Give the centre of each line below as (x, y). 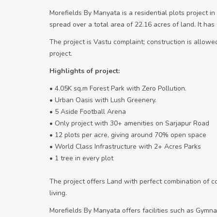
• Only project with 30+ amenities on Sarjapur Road (129, 124)
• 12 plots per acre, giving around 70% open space (128, 135)
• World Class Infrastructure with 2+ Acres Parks (125, 147)
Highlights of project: (85, 71)
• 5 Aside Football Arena (88, 112)
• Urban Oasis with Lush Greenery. (103, 100)
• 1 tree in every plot (81, 158)
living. (58, 193)
